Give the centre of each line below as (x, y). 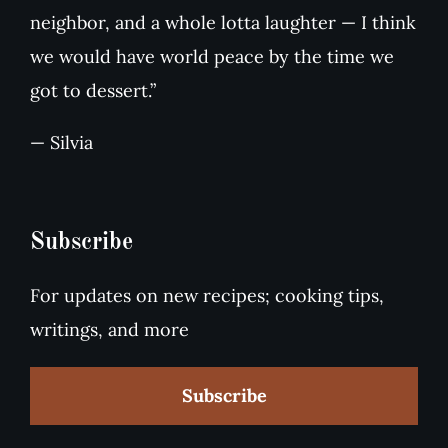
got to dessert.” (92, 90)
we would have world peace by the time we (211, 56)
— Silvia (61, 142)
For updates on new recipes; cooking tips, (206, 295)
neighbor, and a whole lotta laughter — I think (222, 22)
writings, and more (109, 329)
